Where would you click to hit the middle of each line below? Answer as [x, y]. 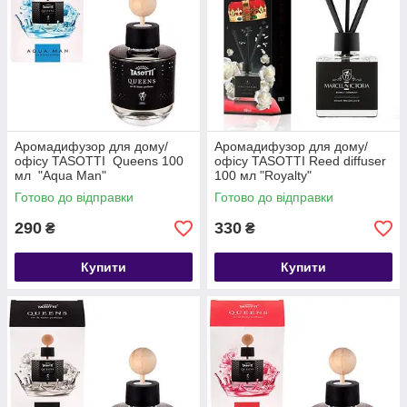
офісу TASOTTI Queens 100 [99, 161]
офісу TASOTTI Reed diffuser [300, 161]
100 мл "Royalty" [263, 175]
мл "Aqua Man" [60, 175]
